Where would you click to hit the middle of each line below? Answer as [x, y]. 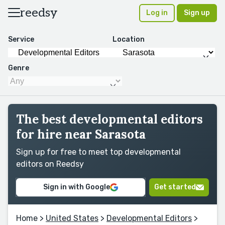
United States [72, 218]
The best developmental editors [109, 119]
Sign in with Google [77, 187]
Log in [157, 13]
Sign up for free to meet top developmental [98, 152]
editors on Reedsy [50, 164]
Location [129, 39]
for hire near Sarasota [81, 134]
